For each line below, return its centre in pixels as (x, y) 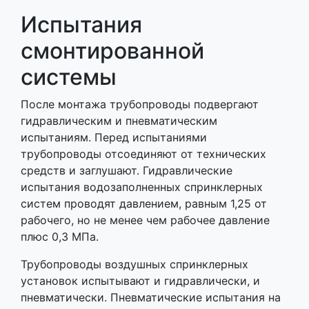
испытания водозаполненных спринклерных (142, 187)
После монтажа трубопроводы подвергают (140, 104)
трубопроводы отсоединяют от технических (143, 154)
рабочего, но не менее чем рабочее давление (145, 220)
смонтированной (112, 51)
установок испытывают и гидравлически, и (140, 281)
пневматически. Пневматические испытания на (151, 298)
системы (69, 77)
